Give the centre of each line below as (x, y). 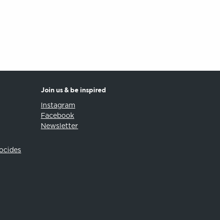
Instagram (58, 105)
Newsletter (60, 125)
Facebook (58, 115)
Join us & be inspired (74, 90)
